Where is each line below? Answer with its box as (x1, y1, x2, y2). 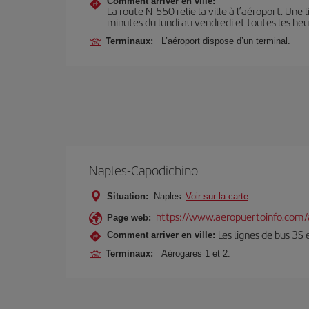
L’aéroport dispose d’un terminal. (161, 36, 290, 46)
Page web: (107, 212, 151, 223)
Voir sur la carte (186, 191, 248, 201)
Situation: (107, 191, 148, 201)
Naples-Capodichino (89, 161, 198, 179)
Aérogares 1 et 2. (161, 248, 230, 259)
